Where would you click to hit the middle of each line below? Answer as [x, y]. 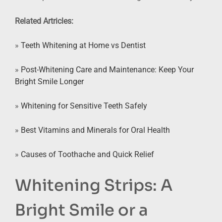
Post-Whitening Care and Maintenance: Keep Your [107, 69]
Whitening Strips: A [94, 185]
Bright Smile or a [82, 210]
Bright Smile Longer [49, 81]
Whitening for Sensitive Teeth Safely [84, 106]
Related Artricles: [44, 21]
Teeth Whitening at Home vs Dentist [83, 45]
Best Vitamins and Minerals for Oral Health [95, 130]
